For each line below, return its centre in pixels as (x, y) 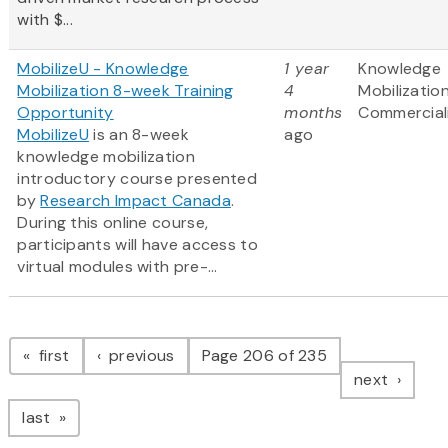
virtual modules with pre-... (117, 267)
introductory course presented (137, 179)
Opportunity (65, 113)
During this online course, (113, 223)
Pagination (88, 335)
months (313, 113)
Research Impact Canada (135, 201)
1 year (307, 69)
